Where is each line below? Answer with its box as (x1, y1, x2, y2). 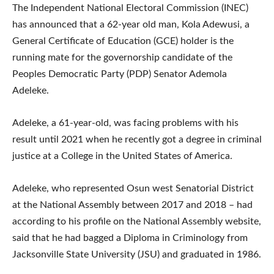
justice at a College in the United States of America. (12, 150, 232, 161)
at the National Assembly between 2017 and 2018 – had (12, 199, 253, 210)
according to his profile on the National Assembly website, (12, 216, 261, 226)
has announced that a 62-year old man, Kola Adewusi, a (12, 19, 250, 29)
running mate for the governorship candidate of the (12, 52, 232, 62)
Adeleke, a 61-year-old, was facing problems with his (12, 117, 239, 128)
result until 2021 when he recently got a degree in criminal (12, 134, 262, 144)
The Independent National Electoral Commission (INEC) (12, 2, 248, 13)
